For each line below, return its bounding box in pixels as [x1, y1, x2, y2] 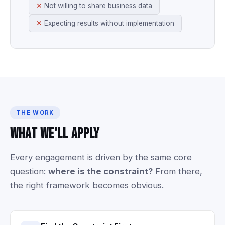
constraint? [103, 166, 153, 176]
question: [10, 166, 46, 176]
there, [178, 166, 202, 176]
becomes [92, 180, 129, 190]
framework [46, 180, 90, 190]
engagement [35, 152, 85, 162]
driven [95, 152, 120, 162]
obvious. [131, 180, 164, 190]
